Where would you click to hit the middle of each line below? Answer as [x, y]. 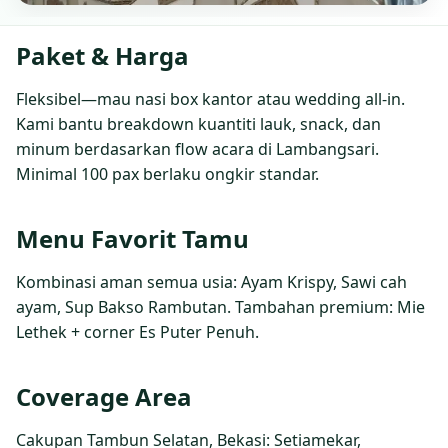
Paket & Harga [102, 55]
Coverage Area [104, 396]
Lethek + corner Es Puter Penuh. [137, 331]
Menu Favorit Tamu [132, 238]
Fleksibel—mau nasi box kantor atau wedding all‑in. [210, 98]
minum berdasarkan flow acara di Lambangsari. [197, 148]
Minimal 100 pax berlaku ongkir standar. [167, 173]
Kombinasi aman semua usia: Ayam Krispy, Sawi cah [211, 281]
